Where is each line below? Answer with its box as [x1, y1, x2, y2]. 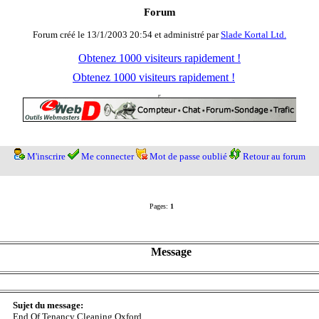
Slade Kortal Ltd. [221, 29, 286, 41]
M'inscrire [26, 151, 66, 162]
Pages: [150, 202, 168, 211]
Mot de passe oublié [149, 151, 227, 162]
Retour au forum [242, 151, 305, 162]
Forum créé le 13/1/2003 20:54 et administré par [33, 29, 221, 41]
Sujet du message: [13, 300, 83, 311]
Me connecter [80, 151, 134, 162]
